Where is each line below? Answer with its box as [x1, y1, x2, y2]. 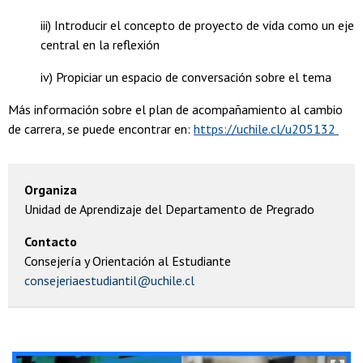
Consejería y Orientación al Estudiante [24, 253, 231, 270]
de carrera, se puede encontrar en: [8, 121, 194, 138]
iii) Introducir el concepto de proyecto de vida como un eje [41, 17, 354, 34]
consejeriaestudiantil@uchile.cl [24, 272, 194, 289]
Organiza [24, 181, 77, 199]
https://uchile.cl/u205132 [194, 121, 339, 138]
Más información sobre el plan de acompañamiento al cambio [8, 101, 343, 118]
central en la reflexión [41, 36, 160, 53]
